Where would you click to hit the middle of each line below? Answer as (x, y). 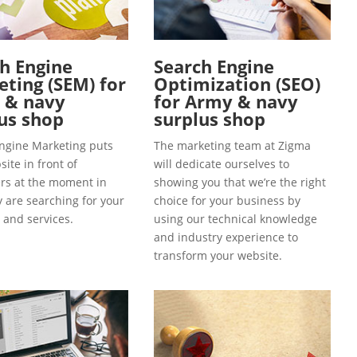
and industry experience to (226, 237)
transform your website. (218, 255)
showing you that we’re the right (240, 182)
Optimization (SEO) (237, 83)
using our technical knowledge (235, 218)
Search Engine (214, 66)
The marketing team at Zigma (232, 145)
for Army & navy (226, 101)
